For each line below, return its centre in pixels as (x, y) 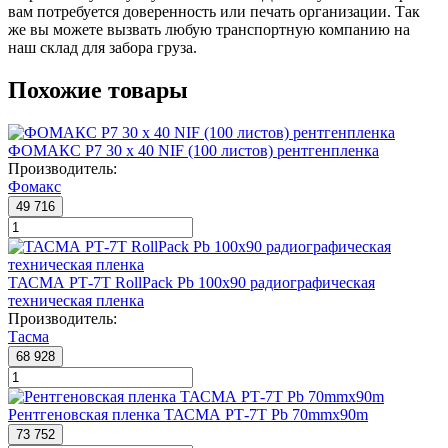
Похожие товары (98, 90)
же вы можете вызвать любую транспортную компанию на (209, 30)
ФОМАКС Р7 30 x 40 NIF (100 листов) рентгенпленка (193, 151)
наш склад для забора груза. (102, 48)
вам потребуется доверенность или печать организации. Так (214, 12)
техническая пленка (76, 301)
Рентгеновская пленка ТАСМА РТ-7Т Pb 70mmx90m (188, 415)
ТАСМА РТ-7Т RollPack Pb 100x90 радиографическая (191, 283)
